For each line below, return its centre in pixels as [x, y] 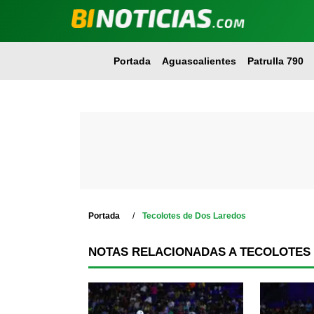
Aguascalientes [199, 61]
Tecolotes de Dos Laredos [194, 216]
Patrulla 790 [275, 61]
